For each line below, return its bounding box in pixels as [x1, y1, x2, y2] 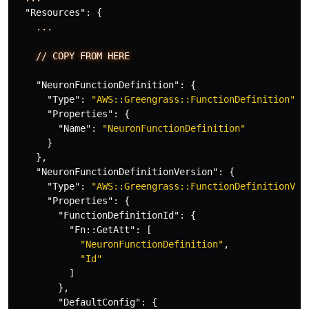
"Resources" [25, 7, 86, 18]
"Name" [58, 123, 91, 134]
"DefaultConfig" [58, 297, 141, 308]
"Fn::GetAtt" [69, 224, 135, 235]
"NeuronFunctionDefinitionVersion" [36, 166, 218, 177]
